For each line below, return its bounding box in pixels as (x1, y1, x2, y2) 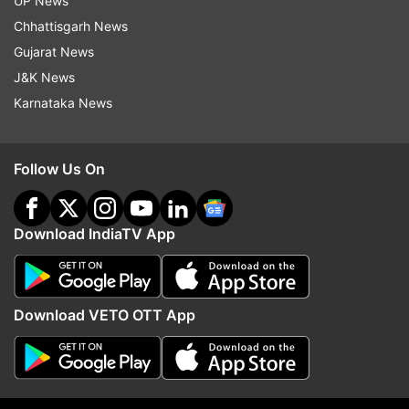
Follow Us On (14, 160, 105, 178)
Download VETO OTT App (14, 306, 195, 324)
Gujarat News (14, 44, 94, 59)
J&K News (14, 69, 75, 85)
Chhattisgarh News (14, 18, 128, 34)
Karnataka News (14, 95, 112, 110)
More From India (113, 326, 296, 354)
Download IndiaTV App (14, 225, 175, 243)
